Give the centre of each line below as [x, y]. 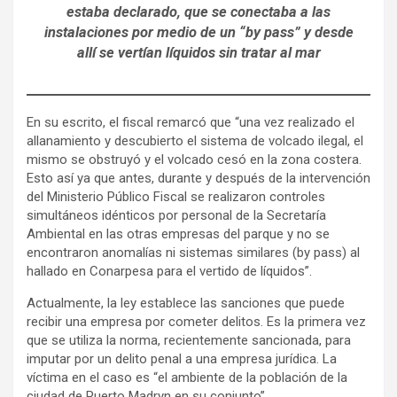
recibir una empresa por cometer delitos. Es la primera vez [196, 321]
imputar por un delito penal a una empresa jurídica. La [182, 358]
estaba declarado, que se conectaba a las [198, 12]
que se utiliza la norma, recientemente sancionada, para [189, 340]
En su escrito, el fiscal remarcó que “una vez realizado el [191, 122]
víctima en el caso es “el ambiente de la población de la [187, 377]
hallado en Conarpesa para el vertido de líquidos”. [169, 271]
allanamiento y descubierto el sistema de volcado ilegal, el [195, 140]
